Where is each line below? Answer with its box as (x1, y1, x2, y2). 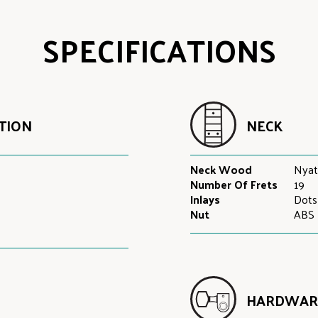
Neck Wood (190, 159, 252, 180)
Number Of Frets (190, 174, 278, 194)
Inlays (190, 189, 220, 209)
